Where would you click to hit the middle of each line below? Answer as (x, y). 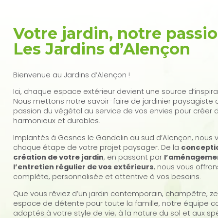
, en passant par (134, 157)
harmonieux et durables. (56, 121)
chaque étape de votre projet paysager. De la (97, 147)
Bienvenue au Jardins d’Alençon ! (71, 74)
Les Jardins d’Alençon (101, 49)
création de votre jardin (58, 157)
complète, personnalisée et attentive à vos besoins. (107, 177)
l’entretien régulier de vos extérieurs (83, 167)
